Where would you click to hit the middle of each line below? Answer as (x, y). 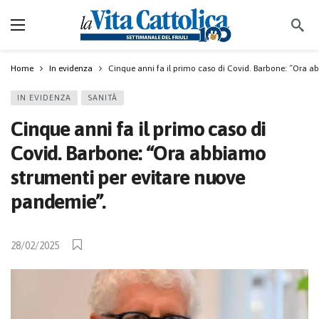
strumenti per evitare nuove (128, 177)
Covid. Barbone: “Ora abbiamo (138, 153)
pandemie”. (58, 201)
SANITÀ (103, 98)
